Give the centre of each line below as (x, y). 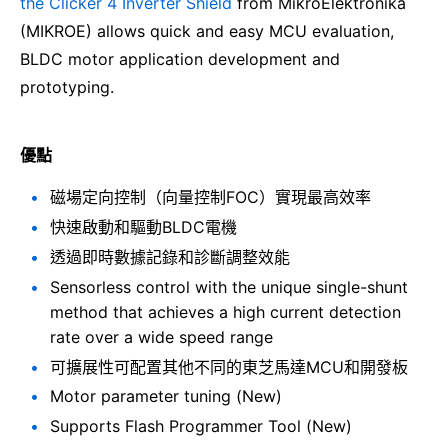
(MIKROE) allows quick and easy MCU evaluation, (207, 31)
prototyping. (67, 87)
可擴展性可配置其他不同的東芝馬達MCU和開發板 (229, 366)
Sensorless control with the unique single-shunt (229, 286)
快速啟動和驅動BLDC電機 (143, 227)
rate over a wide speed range (161, 336)
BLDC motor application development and (180, 59)
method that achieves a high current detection (225, 311)
